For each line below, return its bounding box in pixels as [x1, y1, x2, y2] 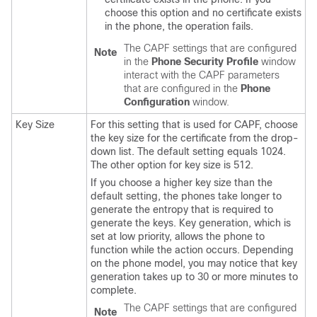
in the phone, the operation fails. [105, 21, 253, 32]
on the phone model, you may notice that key [91, 258, 297, 269]
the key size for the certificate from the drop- [91, 132, 299, 144]
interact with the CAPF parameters [124, 69, 279, 81]
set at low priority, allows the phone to [91, 231, 265, 242]
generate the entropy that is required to [91, 204, 273, 215]
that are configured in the [124, 83, 241, 94]
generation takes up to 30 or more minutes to [91, 271, 298, 282]
